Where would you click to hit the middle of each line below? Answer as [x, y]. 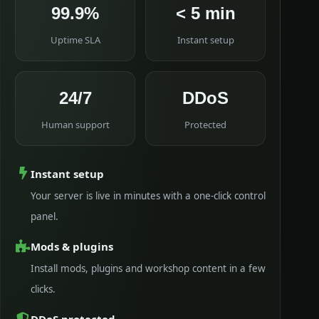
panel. [45, 216]
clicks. [43, 289]
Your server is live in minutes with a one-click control [148, 195]
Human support [75, 124]
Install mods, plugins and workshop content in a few [148, 268]
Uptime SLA [75, 40]
